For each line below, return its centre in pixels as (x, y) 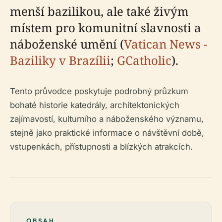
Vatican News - (166, 44)
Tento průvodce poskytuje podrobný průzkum (99, 91)
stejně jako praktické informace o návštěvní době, (107, 133)
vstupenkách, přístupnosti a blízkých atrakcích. (101, 147)
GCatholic (144, 60)
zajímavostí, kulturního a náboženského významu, (107, 119)
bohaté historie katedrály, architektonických (95, 105)
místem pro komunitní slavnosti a (106, 28)
